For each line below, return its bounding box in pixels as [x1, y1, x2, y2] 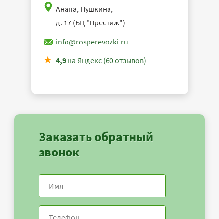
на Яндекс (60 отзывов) [66, 55, 146, 66]
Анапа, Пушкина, [55, 4, 113, 14]
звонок [39, 144, 79, 160]
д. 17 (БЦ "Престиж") [55, 18, 125, 28]
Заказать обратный [39, 129, 153, 145]
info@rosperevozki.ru [55, 37, 128, 47]
